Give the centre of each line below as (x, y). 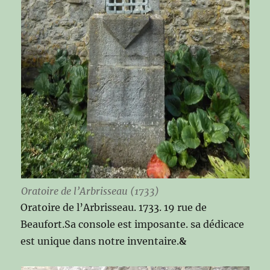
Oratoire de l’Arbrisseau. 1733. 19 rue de (114, 207)
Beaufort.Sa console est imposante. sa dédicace (133, 224)
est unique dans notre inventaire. (100, 241)
